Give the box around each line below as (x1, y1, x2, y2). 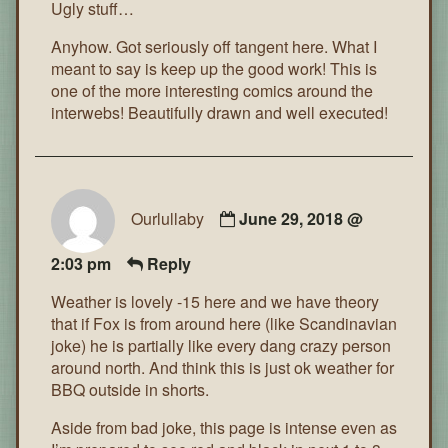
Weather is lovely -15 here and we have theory (51, 289, 379, 313)
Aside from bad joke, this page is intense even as (51, 415, 397, 439)
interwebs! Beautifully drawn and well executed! (51, 100, 388, 124)
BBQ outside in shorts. (51, 377, 209, 401)
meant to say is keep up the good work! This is (51, 56, 377, 80)
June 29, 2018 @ (239, 206, 363, 230)
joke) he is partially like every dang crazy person (51, 333, 391, 357)
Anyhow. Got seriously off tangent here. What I (51, 34, 377, 58)
